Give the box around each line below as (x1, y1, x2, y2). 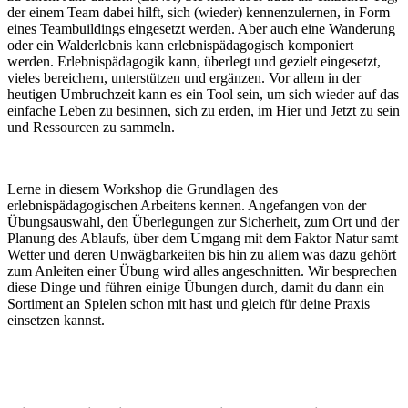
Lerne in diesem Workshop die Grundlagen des (7, 180, 278, 197)
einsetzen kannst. (7, 311, 108, 328)
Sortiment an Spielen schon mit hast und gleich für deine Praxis (7, 295, 370, 311)
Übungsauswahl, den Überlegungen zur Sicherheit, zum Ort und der (7, 213, 399, 229)
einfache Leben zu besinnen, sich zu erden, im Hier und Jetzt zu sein (7, 102, 400, 118)
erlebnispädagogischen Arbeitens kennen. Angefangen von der (7, 197, 366, 213)
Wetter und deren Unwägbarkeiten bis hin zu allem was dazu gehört (7, 246, 396, 262)
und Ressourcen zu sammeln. (7, 118, 182, 135)
